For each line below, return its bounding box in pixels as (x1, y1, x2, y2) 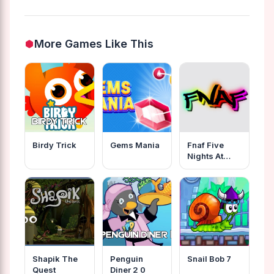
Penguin (109, 254, 143, 264)
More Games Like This (34, 37, 154, 50)
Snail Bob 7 (187, 254, 232, 264)
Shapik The (32, 254, 78, 264)
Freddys (187, 161, 221, 172)
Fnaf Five (187, 139, 224, 150)
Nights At (187, 150, 224, 161)
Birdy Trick (32, 139, 76, 150)
